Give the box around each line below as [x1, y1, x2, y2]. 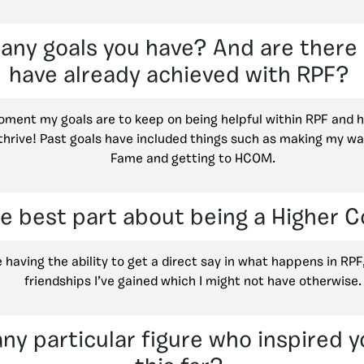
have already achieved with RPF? [8, 64, 349, 88]
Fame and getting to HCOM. [110, 152, 275, 166]
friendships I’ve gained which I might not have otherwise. [24, 275, 362, 288]
